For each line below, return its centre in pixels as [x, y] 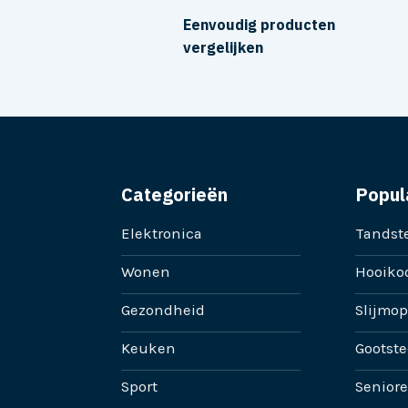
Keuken [149, 349]
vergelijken [224, 48]
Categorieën [175, 195]
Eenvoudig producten [260, 25]
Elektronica [162, 234]
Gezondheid [163, 311]
